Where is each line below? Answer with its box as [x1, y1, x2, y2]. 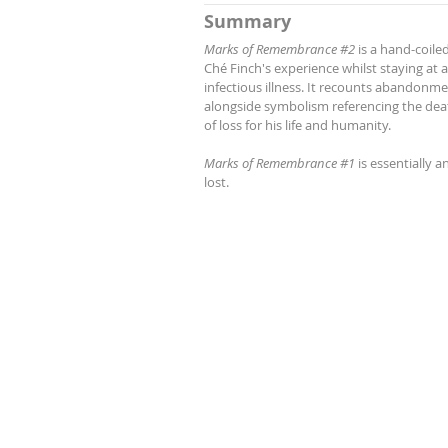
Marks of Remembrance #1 [204, 154, 355, 172]
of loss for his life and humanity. [204, 116, 391, 134]
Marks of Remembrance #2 [204, 40, 358, 58]
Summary [204, 9, 291, 34]
